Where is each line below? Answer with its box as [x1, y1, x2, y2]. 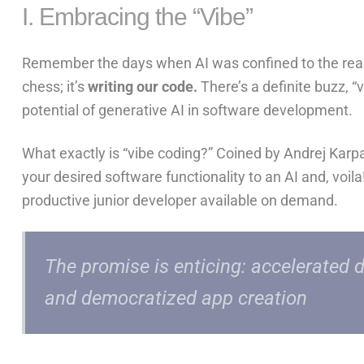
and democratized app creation [44, 287, 307, 310]
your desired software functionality [21, 168, 245, 186]
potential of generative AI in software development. [21, 102, 353, 119]
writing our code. [87, 78, 201, 96]
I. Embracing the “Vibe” [21, 3, 253, 31]
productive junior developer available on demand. [21, 192, 338, 210]
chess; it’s [21, 78, 88, 96]
